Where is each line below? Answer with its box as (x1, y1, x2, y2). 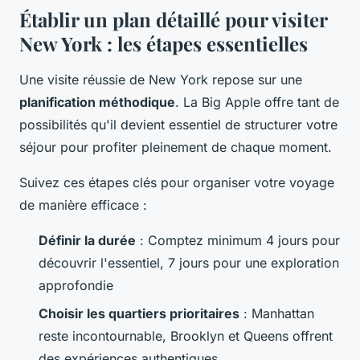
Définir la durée (39, 232, 136, 249)
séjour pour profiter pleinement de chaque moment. (19, 139, 332, 156)
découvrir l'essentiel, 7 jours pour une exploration (39, 255, 339, 272)
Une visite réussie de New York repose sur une (19, 72, 302, 88)
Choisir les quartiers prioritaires (39, 305, 239, 321)
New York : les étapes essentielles (19, 31, 308, 57)
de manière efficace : (19, 197, 147, 214)
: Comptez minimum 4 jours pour (136, 232, 340, 249)
